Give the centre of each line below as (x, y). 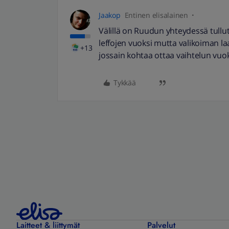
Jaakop (110, 15)
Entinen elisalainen (156, 15)
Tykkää (125, 83)
